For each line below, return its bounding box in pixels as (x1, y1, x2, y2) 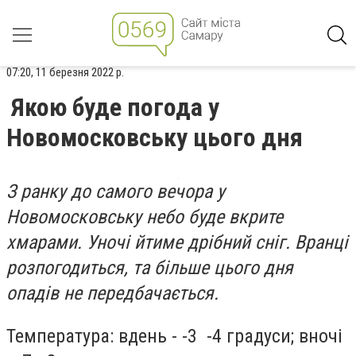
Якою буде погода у (11, 92, 219, 122)
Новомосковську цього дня (6, 122, 303, 153)
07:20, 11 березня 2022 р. (6, 65, 124, 79)
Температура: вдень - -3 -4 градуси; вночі (6, 324, 342, 347)
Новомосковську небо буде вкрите (6, 206, 283, 228)
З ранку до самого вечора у (6, 180, 225, 203)
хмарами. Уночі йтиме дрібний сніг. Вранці (6, 231, 348, 253)
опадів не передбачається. (6, 282, 219, 304)
